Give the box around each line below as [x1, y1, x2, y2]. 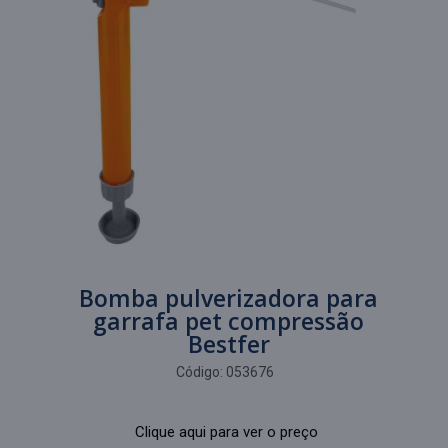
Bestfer [187, 328, 270, 361]
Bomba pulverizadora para [79, 282, 379, 315]
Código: [175, 364, 226, 381]
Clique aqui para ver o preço [134, 423, 318, 442]
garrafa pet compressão [93, 305, 365, 338]
